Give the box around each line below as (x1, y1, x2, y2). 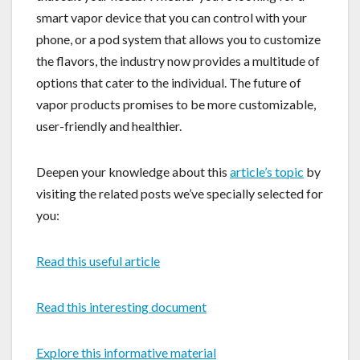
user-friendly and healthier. (36, 117, 182, 133)
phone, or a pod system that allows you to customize (36, 31, 321, 47)
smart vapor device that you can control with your (36, 9, 307, 25)
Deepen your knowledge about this (36, 163, 230, 179)
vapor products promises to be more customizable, (36, 96, 316, 112)
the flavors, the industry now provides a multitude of (36, 52, 320, 68)
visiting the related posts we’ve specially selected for (36, 185, 323, 201)
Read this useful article (36, 252, 160, 268)
